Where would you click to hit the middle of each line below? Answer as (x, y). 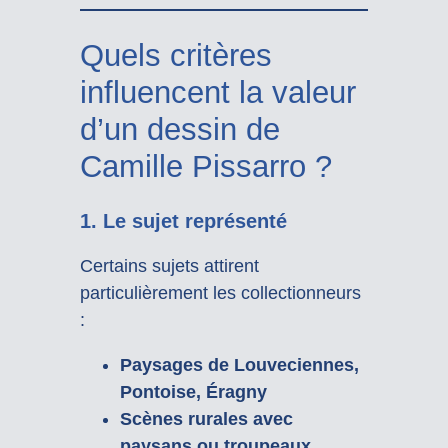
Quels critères (175, 55)
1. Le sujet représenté (183, 221)
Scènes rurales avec (206, 419)
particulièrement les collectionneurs (220, 293)
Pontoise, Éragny (193, 392)
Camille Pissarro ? (205, 166)
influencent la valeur (217, 92)
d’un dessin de (179, 129)
